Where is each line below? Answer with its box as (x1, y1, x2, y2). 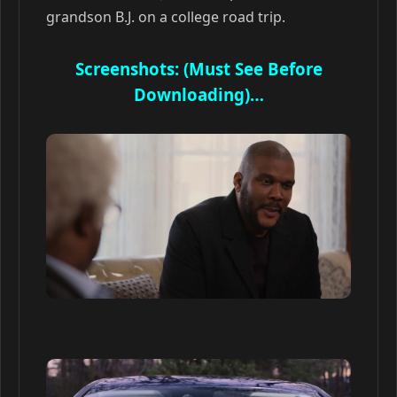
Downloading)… (133, 83, 264, 105)
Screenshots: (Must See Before (74, 58, 323, 80)
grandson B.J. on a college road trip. (46, 7, 285, 27)
